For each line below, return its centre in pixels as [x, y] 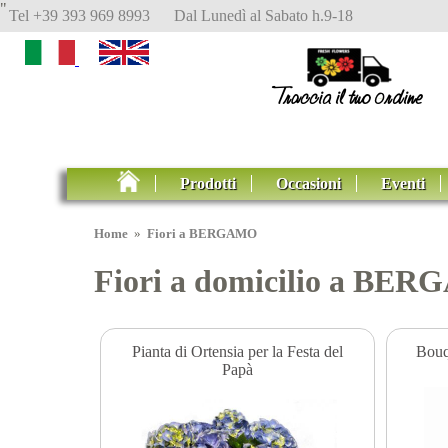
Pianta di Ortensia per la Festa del [237, 351]
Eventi [403, 183]
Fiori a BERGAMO [202, 234]
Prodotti [208, 183]
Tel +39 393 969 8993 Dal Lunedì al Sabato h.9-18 [181, 15]
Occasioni [309, 183]
